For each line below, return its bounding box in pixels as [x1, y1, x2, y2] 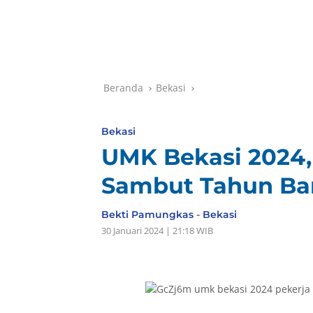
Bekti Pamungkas [101, 208, 194, 221]
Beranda [103, 81, 143, 95]
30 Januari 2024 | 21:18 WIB [101, 224, 213, 238]
